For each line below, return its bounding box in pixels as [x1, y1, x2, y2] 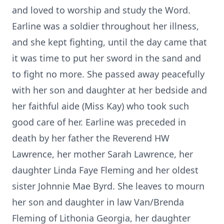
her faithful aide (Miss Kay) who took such [12, 100, 189, 112]
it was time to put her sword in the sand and [12, 52, 201, 64]
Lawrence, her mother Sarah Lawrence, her [12, 148, 193, 160]
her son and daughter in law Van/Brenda [12, 196, 184, 208]
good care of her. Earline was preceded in [12, 116, 186, 128]
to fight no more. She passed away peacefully [12, 68, 204, 80]
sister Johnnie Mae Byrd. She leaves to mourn [12, 180, 204, 192]
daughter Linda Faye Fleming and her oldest [12, 164, 198, 176]
